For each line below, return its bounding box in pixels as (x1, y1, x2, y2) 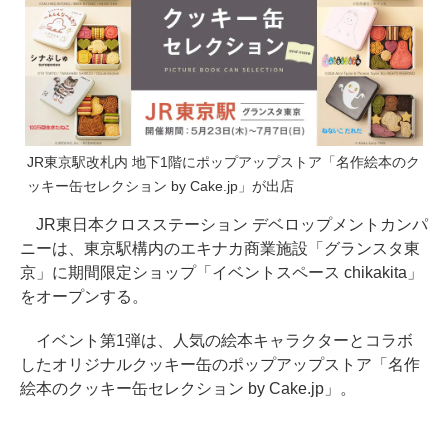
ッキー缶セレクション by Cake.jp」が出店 (27, 177, 294, 194)
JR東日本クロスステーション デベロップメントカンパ (20, 215, 428, 233)
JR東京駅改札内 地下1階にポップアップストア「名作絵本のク (27, 153, 420, 170)
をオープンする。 (20, 287, 148, 305)
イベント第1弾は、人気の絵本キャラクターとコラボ (20, 331, 413, 349)
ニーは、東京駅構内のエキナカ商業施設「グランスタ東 (20, 239, 420, 257)
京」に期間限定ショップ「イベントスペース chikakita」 (20, 263, 423, 281)
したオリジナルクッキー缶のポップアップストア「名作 (20, 355, 420, 373)
